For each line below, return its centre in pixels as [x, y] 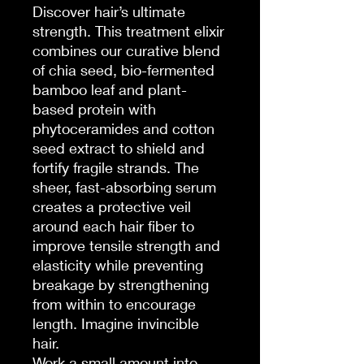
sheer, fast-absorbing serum [124, 187]
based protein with [94, 109]
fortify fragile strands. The [116, 167]
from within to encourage [114, 304]
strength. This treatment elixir [128, 31]
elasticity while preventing [118, 265]
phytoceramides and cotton [123, 128]
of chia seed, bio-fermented [123, 70]
